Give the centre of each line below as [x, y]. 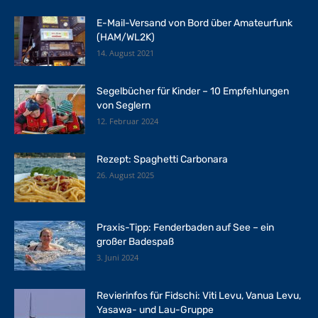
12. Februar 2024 [127, 121]
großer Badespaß [135, 241]
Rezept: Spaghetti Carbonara [162, 159]
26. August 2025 [125, 175]
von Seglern [124, 105]
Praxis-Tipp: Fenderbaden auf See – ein [185, 227]
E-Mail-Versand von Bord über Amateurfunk [194, 23]
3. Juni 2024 [117, 257]
